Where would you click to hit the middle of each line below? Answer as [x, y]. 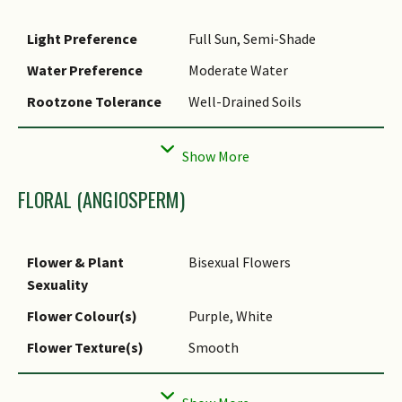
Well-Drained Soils [245, 101]
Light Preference [82, 38]
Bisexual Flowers [240, 262]
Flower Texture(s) [85, 348]
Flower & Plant [75, 262]
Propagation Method [95, 132]
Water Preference [85, 70]
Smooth [214, 348]
